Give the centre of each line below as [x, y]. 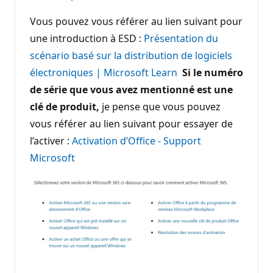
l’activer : [51, 140]
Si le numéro [213, 72]
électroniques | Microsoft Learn [104, 72]
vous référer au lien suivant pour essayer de [131, 123]
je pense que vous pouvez [160, 106]
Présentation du [181, 38]
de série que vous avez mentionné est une [131, 89]
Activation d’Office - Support [136, 140]
